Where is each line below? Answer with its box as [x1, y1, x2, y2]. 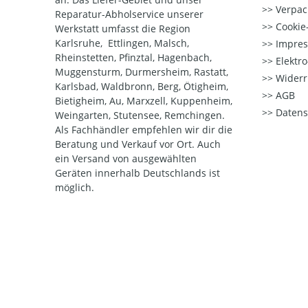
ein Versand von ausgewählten [55, 152, 197, 166]
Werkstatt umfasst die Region [55, 22, 190, 36]
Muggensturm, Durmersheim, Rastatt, [55, 65, 228, 79]
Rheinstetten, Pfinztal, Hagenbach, [55, 51, 212, 65]
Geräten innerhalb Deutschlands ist [55, 166, 220, 180]
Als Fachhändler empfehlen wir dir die [55, 123, 232, 137]
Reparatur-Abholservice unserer [55, 8, 203, 21]
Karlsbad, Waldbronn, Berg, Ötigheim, [55, 80, 228, 93]
